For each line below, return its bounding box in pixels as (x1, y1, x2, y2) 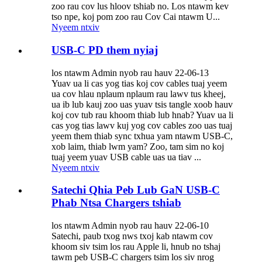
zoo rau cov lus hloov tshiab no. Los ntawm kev (51, 1, 229, 12)
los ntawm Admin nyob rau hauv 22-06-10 (51, 220, 209, 231)
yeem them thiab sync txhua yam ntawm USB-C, (51, 130, 233, 141)
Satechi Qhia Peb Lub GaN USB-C (51, 184, 220, 196)
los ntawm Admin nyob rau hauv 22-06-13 (51, 67, 209, 78)
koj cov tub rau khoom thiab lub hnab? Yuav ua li (51, 109, 233, 120)
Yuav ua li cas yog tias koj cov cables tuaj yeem (51, 78, 227, 88)
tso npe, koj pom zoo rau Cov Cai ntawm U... (51, 12, 220, 22)
